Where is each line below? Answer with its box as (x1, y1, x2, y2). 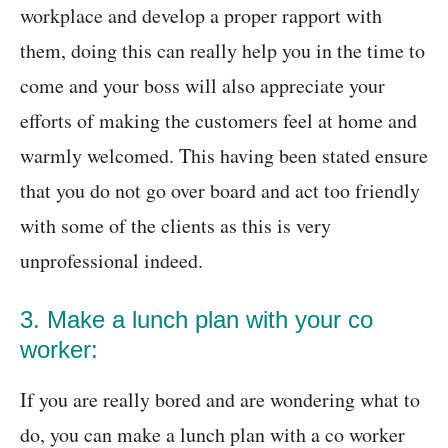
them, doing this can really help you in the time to (20, 37, 425, 65)
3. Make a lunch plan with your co (20, 306, 373, 334)
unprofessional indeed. (20, 247, 203, 275)
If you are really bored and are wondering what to (20, 386, 420, 414)
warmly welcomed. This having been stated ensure (20, 142, 428, 170)
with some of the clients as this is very (20, 212, 331, 240)
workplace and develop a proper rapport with (20, 2, 382, 30)
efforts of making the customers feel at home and (20, 107, 417, 135)
